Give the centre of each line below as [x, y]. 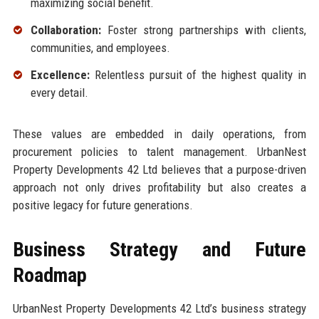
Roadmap [49, 276]
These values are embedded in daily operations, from [159, 134]
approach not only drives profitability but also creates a [159, 188]
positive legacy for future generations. [103, 205]
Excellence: [60, 75]
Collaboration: [66, 30]
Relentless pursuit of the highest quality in [198, 75]
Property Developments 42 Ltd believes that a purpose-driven [159, 170]
